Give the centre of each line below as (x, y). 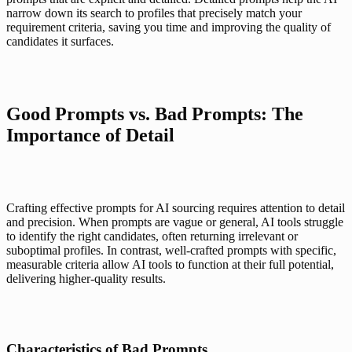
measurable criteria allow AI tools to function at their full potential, (170, 264)
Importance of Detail (90, 135)
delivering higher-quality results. (86, 279)
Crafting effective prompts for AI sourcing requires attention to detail (176, 208)
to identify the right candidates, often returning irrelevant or (152, 236)
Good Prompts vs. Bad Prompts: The (155, 114)
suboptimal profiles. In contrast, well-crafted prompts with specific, (171, 250)
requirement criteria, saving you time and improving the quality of (169, 27)
